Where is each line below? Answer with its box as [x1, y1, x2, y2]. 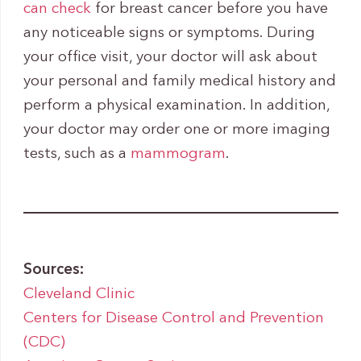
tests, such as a [23, 146, 131, 162]
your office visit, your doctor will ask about [23, 49, 317, 65]
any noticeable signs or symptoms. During [23, 25, 315, 41]
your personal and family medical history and [23, 73, 336, 89]
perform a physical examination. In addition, [23, 98, 330, 114]
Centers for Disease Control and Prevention [23, 310, 324, 326]
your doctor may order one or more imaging [23, 122, 330, 138]
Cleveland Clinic [23, 286, 135, 302]
